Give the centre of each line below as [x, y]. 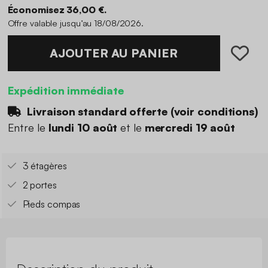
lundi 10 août [83, 128]
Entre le [28, 128]
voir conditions [214, 111]
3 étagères [45, 166]
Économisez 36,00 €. [57, 9]
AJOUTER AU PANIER [114, 53]
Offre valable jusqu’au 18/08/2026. [76, 22]
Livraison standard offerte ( [99, 111]
